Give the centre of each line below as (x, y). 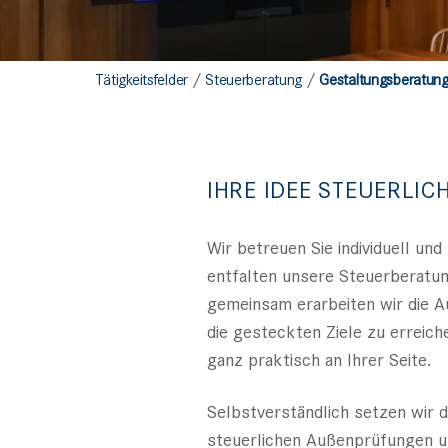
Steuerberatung (254, 79)
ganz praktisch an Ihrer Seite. (319, 359)
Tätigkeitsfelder (141, 79)
